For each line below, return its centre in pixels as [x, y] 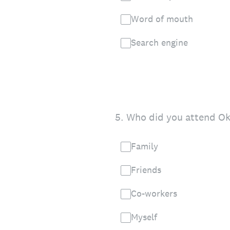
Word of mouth [162, 19]
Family [145, 146]
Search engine [159, 42]
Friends [146, 170]
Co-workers [154, 193]
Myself [144, 217]
